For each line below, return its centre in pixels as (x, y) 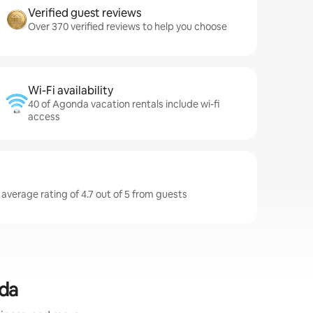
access (44, 117)
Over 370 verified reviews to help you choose (128, 27)
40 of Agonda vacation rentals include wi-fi (124, 104)
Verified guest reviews (85, 13)
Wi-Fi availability (71, 90)
